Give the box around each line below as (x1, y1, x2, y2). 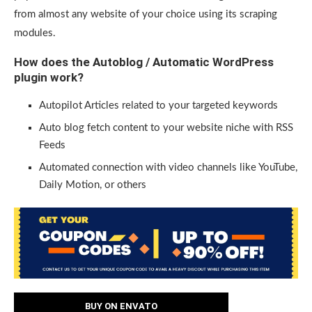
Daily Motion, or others (39, 180, 146, 190)
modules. (14, 28, 56, 38)
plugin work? (14, 70, 84, 84)
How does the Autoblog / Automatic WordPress (14, 55, 274, 69)
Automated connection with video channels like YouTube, (39, 162, 297, 173)
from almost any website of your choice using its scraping (14, 9, 277, 19)
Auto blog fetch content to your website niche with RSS (39, 123, 293, 133)
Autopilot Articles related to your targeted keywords (39, 100, 278, 111)
